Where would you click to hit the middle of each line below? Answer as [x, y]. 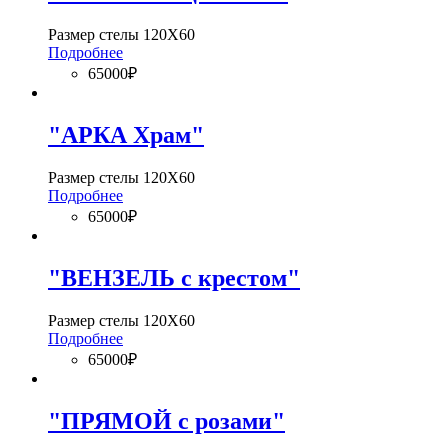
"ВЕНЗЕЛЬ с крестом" [174, 277]
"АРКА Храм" [126, 135]
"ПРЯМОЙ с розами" [166, 420]
